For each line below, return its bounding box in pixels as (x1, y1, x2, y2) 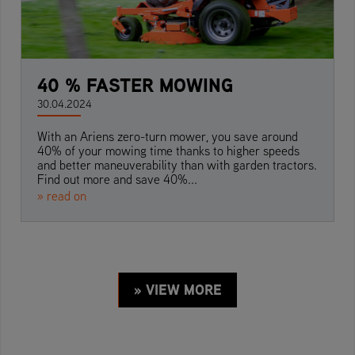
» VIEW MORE (133, 280, 222, 300)
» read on (37, 188, 86, 204)
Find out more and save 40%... (37, 171, 197, 188)
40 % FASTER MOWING (37, 71, 233, 99)
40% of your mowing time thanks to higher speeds (37, 143, 300, 159)
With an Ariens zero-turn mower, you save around (37, 128, 298, 145)
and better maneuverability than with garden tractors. (37, 157, 317, 174)
